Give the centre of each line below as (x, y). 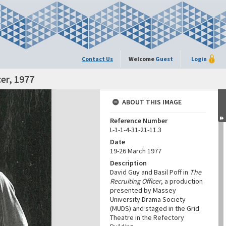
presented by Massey (143, 190)
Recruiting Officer (135, 181)
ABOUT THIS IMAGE (152, 102)
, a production (182, 181)
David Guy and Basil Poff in (150, 172)
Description (128, 163)
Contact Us (97, 59)
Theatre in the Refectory (147, 217)
